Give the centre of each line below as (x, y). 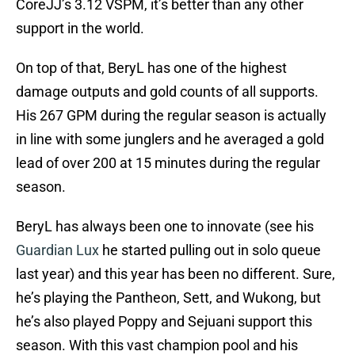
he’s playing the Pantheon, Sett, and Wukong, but (168, 298)
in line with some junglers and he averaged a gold (170, 139)
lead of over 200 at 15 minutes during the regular (168, 163)
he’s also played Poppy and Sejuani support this (164, 322)
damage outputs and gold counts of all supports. (167, 92)
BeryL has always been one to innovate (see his (165, 227)
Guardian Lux (57, 250)
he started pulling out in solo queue (210, 250)
